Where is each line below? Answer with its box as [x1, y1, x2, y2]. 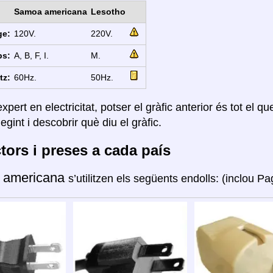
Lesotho [90, 7, 126, 17]
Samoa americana [13, 7, 87, 17]
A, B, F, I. [13, 51, 49, 61]
